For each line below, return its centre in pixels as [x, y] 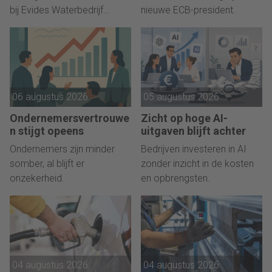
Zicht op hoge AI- [184, 118]
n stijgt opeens [47, 131]
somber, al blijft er [47, 164]
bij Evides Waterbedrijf [56, 10]
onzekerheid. [37, 178]
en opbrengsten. [175, 178]
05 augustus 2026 [181, 97]
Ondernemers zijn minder [62, 149]
